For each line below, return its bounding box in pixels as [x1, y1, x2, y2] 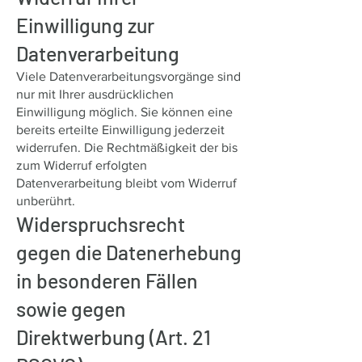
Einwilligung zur [16, 13, 154, 37]
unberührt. [16, 194, 75, 208]
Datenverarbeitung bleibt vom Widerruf [16, 176, 237, 190]
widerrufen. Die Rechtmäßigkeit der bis [16, 141, 238, 154]
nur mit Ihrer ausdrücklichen [16, 87, 174, 101]
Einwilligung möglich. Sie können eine [16, 105, 233, 119]
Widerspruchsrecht [16, 212, 185, 236]
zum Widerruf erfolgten [16, 158, 147, 172]
